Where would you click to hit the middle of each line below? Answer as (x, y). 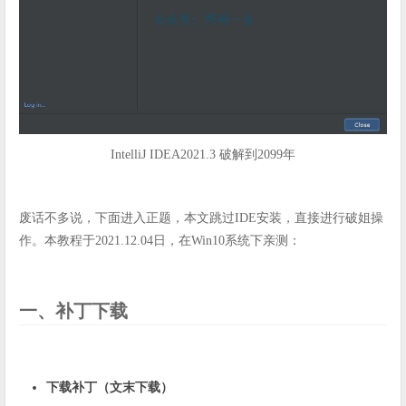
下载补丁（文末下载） (110, 388)
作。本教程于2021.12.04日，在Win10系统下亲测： (160, 241)
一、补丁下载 (73, 311)
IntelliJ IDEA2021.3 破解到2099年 (203, 155)
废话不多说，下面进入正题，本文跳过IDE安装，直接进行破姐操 (201, 218)
